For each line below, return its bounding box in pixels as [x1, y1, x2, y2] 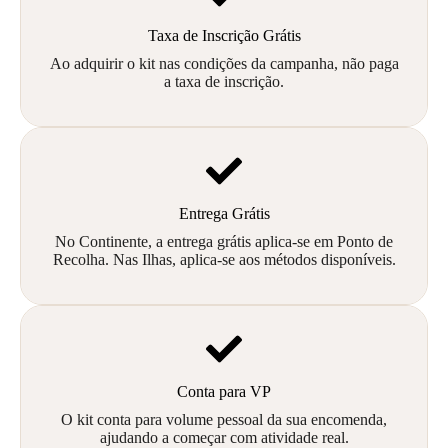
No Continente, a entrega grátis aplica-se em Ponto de [55, 233, 393, 251]
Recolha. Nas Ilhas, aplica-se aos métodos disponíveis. [52, 251, 396, 269]
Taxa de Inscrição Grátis [147, 27, 301, 45]
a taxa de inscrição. [164, 73, 284, 91]
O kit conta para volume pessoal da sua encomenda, [61, 411, 387, 429]
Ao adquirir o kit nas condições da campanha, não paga [49, 55, 399, 73]
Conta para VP [177, 383, 271, 401]
